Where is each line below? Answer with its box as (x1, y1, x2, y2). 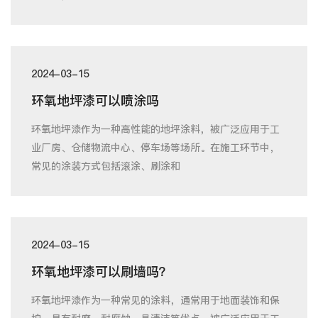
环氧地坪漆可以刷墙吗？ (31, 262, 172, 280)
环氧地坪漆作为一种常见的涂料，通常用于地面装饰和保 (31, 292, 280, 307)
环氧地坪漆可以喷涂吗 (31, 91, 159, 109)
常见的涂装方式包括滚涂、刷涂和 (31, 158, 180, 173)
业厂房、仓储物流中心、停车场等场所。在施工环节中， (31, 140, 280, 155)
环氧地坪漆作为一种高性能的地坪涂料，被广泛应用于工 (31, 121, 280, 136)
